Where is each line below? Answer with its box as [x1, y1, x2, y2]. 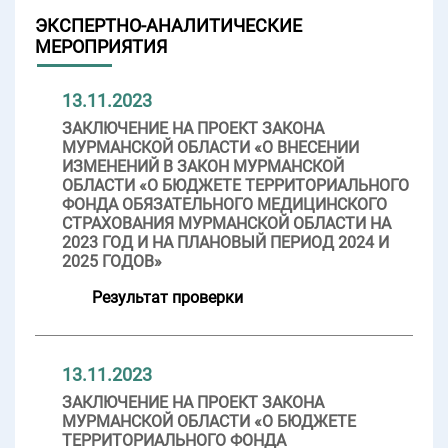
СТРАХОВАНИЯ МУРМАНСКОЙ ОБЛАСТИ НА [62, 213, 391, 233]
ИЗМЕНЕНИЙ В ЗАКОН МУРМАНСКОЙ [62, 156, 344, 176]
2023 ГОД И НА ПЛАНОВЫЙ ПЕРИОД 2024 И [62, 232, 389, 252]
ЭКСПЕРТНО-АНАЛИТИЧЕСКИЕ [35, 14, 302, 36]
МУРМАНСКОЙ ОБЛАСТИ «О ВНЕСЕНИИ [62, 137, 359, 157]
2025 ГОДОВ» [62, 251, 162, 271]
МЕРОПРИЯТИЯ [35, 35, 167, 57]
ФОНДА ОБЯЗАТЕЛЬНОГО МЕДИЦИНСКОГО [62, 194, 387, 214]
